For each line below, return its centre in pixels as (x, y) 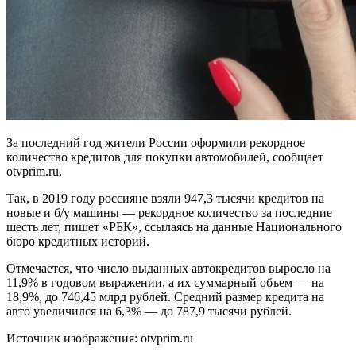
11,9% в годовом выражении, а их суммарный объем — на (165, 282)
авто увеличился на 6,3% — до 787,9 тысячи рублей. (149, 311)
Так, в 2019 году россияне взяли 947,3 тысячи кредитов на (165, 198)
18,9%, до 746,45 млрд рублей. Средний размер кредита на (165, 296)
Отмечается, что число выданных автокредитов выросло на (168, 268)
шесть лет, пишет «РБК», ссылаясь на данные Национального (174, 226)
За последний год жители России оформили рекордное (156, 142)
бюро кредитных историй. (78, 241)
